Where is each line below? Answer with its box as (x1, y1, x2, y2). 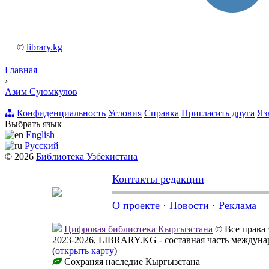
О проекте (112, 199, 160, 212)
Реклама (219, 199, 256, 212)
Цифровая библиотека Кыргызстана (64, 224, 213, 235)
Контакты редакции (112, 173, 204, 186)
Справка (144, 108, 179, 119)
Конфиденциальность (17, 108, 106, 119)
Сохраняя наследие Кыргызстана (62, 256, 200, 267)
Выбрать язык (5, 119, 62, 130)
